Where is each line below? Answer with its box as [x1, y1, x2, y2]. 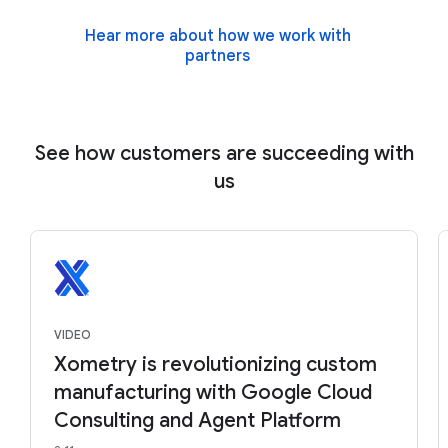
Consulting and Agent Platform [54, 407, 341, 433]
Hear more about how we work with [84, 25, 351, 46]
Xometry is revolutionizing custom [54, 351, 377, 377]
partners [185, 45, 250, 66]
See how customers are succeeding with [34, 140, 414, 166]
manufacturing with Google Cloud [54, 379, 372, 405]
